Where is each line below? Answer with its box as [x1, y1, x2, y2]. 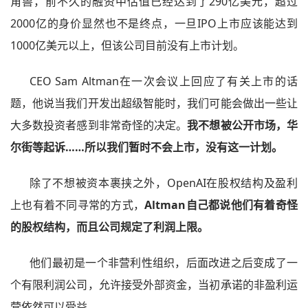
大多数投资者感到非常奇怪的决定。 [10, 118, 188, 133]
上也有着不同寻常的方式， [10, 197, 145, 212]
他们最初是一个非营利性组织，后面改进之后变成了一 [30, 255, 298, 270]
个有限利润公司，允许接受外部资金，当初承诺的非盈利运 [10, 277, 298, 292]
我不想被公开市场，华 [187, 118, 298, 133]
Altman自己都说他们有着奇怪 [144, 197, 298, 212]
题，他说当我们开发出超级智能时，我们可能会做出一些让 [10, 96, 298, 111]
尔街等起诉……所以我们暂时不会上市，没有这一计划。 [10, 140, 283, 155]
